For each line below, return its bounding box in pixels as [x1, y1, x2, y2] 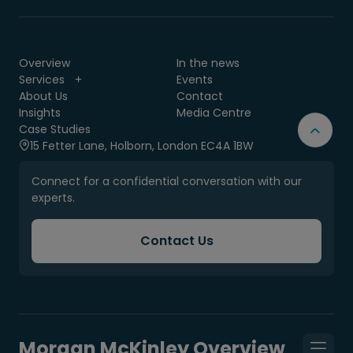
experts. [32, 189, 75, 206]
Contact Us [139, 231, 214, 250]
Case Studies [19, 121, 91, 137]
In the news [176, 54, 240, 71]
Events [176, 71, 213, 87]
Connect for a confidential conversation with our [32, 173, 302, 189]
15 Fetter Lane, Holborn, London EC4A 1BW [30, 137, 254, 154]
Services [19, 71, 65, 87]
